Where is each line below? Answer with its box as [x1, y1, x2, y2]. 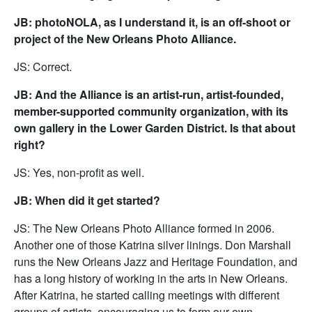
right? [14, 136, 45, 153]
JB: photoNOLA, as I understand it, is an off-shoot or [14, 14, 290, 30]
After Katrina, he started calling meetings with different [14, 287, 279, 303]
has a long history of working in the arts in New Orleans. [14, 270, 288, 286]
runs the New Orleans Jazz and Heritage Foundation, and [14, 253, 297, 270]
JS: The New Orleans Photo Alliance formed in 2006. [14, 220, 274, 236]
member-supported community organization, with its [14, 103, 288, 119]
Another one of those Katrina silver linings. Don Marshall [14, 237, 291, 253]
